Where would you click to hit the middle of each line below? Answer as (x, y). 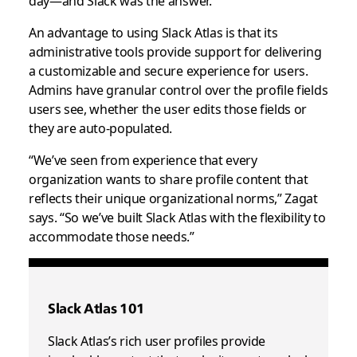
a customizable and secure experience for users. (168, 70)
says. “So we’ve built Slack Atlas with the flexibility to (177, 216)
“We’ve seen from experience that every (143, 159)
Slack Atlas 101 (96, 308)
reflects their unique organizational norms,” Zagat (173, 197)
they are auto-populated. (100, 127)
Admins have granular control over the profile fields (178, 89)
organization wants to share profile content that (168, 178)
